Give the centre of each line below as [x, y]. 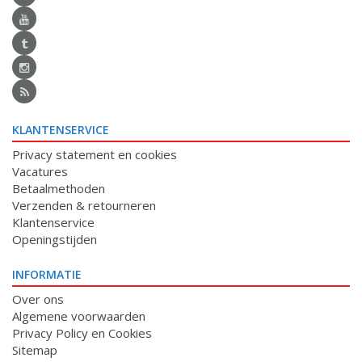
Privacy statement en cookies [95, 154]
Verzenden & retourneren [84, 205]
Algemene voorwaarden [79, 316]
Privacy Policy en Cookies [82, 333]
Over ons [38, 299]
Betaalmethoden [59, 188]
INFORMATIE [47, 274]
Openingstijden [55, 239]
